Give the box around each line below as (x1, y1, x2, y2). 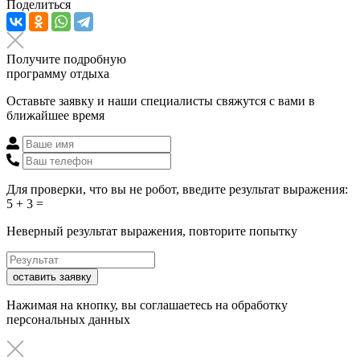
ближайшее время (6, 108, 104, 122)
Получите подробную (6, 51, 126, 66)
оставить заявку (13, 270, 92, 283)
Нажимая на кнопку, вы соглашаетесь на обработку (6, 297, 288, 312)
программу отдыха (6, 66, 109, 80)
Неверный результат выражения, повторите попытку (6, 223, 297, 238)
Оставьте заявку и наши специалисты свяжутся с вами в (6, 93, 315, 108)
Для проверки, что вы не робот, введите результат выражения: (6, 182, 348, 196)
